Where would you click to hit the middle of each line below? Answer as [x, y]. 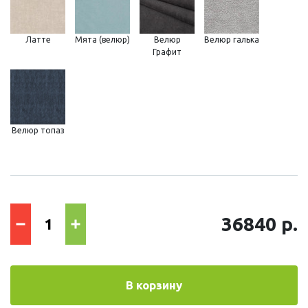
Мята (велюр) [102, 39]
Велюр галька [232, 39]
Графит [167, 52]
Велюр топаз [38, 130]
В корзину [154, 285]
